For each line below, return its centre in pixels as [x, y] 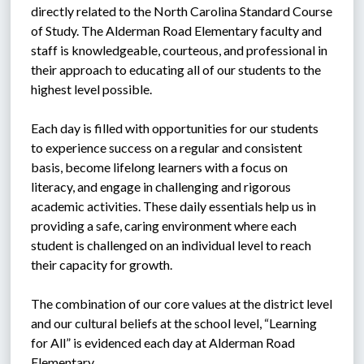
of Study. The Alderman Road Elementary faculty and [177, 31]
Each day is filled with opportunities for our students [175, 128]
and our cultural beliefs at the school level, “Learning [174, 323]
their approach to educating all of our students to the [176, 70]
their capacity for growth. [102, 265]
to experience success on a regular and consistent [167, 148]
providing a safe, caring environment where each [164, 226]
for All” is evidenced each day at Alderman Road [163, 343]
